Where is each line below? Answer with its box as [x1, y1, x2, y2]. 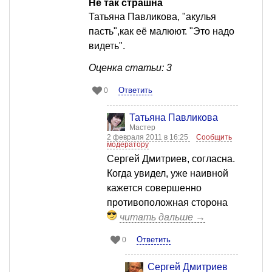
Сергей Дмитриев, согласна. [107, 154, 235, 165]
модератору [107, 140, 149, 149]
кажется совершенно [107, 183, 202, 194]
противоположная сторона [107, 197, 228, 208]
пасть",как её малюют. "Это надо [89, 26, 234, 37]
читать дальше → [120, 212, 205, 223]
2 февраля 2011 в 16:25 [107, 133, 190, 142]
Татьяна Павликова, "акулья [89, 12, 216, 22]
